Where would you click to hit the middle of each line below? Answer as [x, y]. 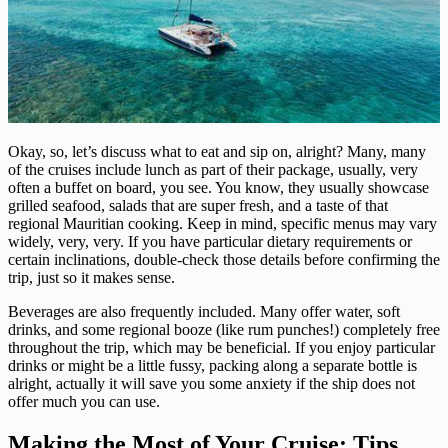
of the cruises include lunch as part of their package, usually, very [213, 169]
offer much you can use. [84, 401]
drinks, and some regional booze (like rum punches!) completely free [224, 329]
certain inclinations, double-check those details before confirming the [224, 259]
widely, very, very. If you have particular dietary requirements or [210, 241]
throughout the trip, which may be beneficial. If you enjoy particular [221, 347]
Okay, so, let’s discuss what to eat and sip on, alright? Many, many [217, 151]
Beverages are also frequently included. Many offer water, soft [204, 311]
